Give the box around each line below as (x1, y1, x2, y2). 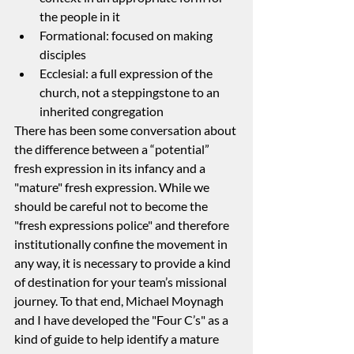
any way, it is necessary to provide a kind (14, 255, 233, 271)
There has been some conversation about (14, 122, 239, 138)
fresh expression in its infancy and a (14, 160, 208, 176)
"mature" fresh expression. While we (14, 179, 212, 195)
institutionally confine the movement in (14, 236, 230, 252)
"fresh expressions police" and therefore (14, 217, 232, 233)
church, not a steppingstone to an (40, 85, 222, 100)
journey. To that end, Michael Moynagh (14, 293, 226, 309)
